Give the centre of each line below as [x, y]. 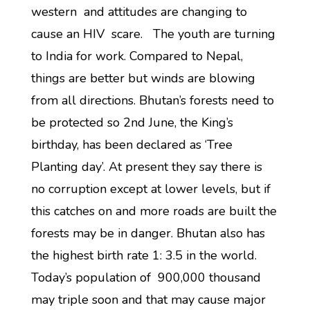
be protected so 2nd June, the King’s [132, 122]
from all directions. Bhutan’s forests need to [152, 100]
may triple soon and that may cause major [148, 300]
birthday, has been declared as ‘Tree [131, 145]
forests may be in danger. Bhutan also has [148, 233]
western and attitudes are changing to [139, 12]
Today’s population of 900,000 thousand [147, 277]
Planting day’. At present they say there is [146, 167]
